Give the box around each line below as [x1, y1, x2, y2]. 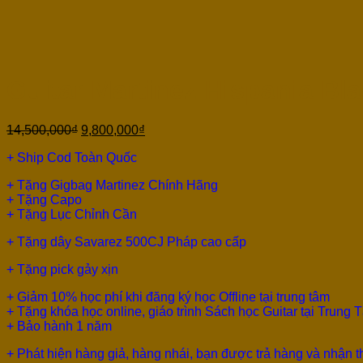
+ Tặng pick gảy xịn [6, 262, 118, 276]
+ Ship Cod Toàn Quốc [6, 150, 137, 164]
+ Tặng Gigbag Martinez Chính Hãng [6, 177, 218, 192]
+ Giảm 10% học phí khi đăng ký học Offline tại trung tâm [6, 289, 330, 304]
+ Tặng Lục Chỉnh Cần [6, 207, 137, 221]
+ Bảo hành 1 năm [6, 318, 112, 333]
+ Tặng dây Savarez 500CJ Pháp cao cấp [6, 234, 246, 249]
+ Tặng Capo [6, 192, 82, 207]
